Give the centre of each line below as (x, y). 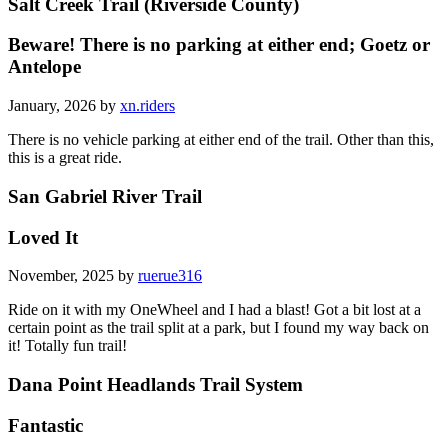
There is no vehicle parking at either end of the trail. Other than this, (221, 140)
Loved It (43, 237)
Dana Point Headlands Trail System (155, 384)
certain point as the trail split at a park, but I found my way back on (218, 328)
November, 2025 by (73, 276)
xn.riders (147, 106)
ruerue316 (170, 276)
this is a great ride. (65, 158)
